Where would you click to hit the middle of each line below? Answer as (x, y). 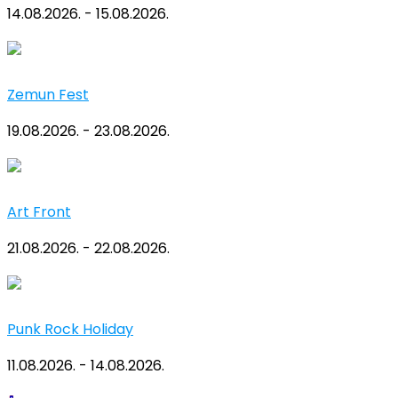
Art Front (39, 212)
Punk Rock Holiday (70, 330)
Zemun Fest (48, 95)
